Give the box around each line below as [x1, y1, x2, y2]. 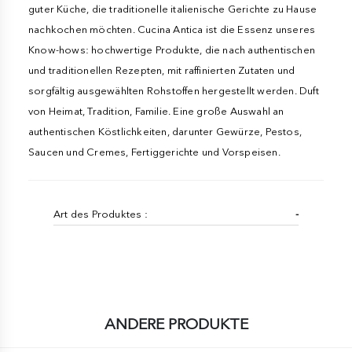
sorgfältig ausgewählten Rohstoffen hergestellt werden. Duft [28, 84, 319, 97]
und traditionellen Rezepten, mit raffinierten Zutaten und [28, 64, 295, 76]
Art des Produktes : [53, 207, 148, 220]
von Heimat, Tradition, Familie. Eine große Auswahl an [28, 104, 284, 117]
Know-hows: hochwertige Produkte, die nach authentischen [28, 43, 316, 56]
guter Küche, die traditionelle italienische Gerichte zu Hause [28, 2, 317, 15]
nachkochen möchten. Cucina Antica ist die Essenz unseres [28, 23, 316, 35]
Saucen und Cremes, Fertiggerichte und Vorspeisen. [28, 145, 280, 158]
